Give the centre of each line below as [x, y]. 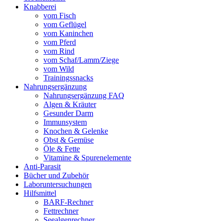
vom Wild [59, 69]
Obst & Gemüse [69, 140]
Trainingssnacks [68, 78]
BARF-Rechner [68, 202]
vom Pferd [60, 42]
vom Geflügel [65, 25]
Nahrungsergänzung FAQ [84, 96]
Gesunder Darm [68, 113]
